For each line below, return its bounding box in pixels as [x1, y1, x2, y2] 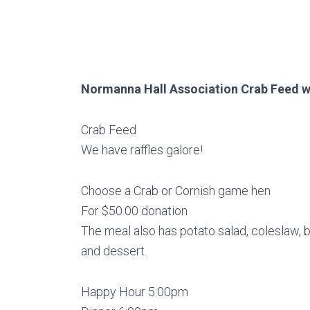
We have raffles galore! [81, 143, 203, 158]
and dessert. [81, 244, 147, 259]
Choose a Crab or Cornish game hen [81, 183, 271, 199]
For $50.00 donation [81, 203, 188, 219]
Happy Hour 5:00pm [81, 284, 188, 300]
